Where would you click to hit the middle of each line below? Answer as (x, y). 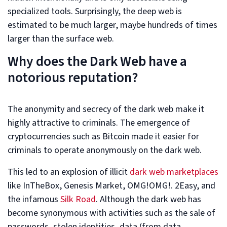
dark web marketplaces (174, 172)
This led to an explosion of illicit (69, 172)
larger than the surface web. (61, 39)
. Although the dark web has (148, 199)
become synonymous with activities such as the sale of (111, 213)
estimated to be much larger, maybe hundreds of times (112, 25)
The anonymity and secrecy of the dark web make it (106, 109)
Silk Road (78, 199)
